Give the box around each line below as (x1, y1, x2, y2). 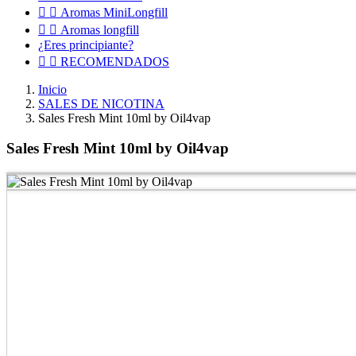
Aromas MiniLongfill (60, 5, 168, 19)
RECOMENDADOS (60, 54, 169, 68)
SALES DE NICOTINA (38, 96, 164, 110)
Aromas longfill (60, 22, 139, 37)
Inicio (38, 82, 67, 96)
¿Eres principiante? (38, 37, 133, 52)
